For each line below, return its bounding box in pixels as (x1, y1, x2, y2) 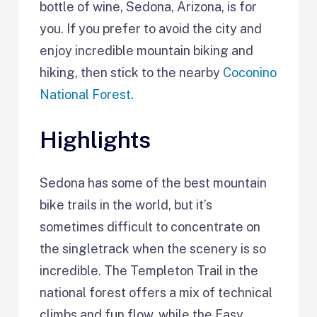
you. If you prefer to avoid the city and (40, 21, 263, 36)
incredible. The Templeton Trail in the (40, 263, 259, 278)
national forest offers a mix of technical (40, 284, 273, 300)
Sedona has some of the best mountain (40, 175, 267, 190)
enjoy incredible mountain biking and (40, 43, 254, 58)
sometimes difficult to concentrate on (40, 219, 261, 234)
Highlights (40, 127, 151, 153)
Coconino (223, 65, 277, 80)
